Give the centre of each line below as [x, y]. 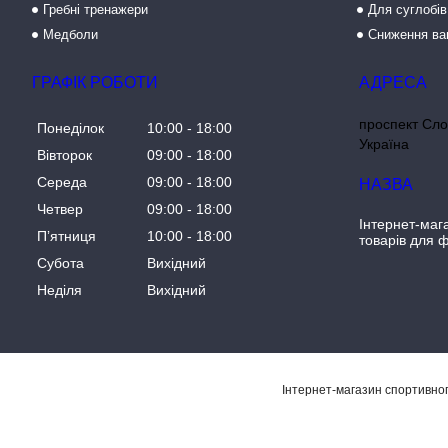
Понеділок [70, 128]
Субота [60, 263]
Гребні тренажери [96, 9]
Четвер [60, 209]
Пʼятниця [66, 236]
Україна [384, 144]
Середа [62, 182]
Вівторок [64, 155]
